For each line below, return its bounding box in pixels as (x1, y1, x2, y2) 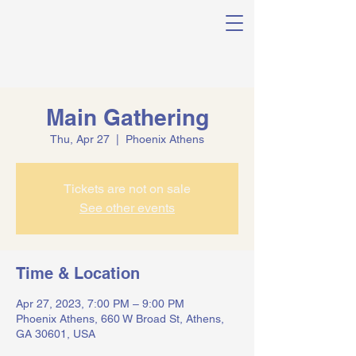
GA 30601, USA (16, 327, 95, 340)
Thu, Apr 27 (50, 133, 110, 145)
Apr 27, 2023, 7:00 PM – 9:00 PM (16, 297, 184, 310)
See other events (79, 200, 175, 215)
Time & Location (16, 264, 140, 283)
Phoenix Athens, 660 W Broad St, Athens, (16, 312, 224, 325)
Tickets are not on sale (64, 181, 191, 196)
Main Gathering (45, 104, 209, 130)
